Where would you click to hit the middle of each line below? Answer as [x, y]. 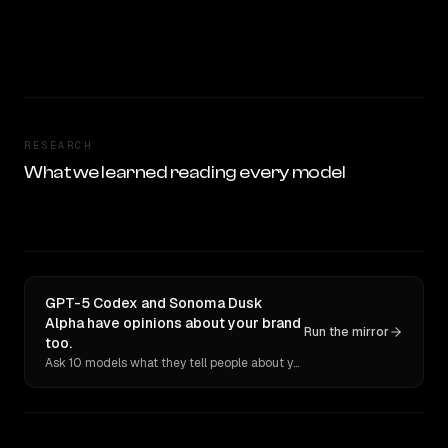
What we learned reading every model [185, 172]
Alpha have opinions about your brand [173, 323]
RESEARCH [58, 145]
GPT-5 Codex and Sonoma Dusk [154, 303]
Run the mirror [346, 332]
